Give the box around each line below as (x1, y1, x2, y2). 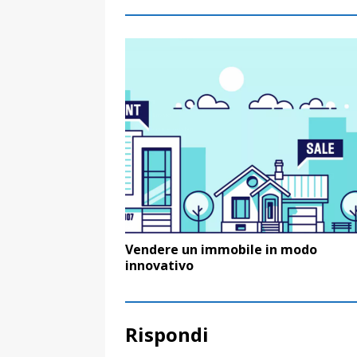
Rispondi (125, 320, 209, 347)
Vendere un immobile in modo (125, 240, 317, 258)
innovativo (125, 256, 194, 274)
